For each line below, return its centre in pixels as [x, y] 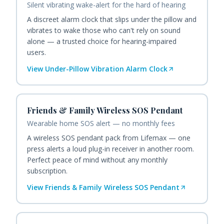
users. [36, 52]
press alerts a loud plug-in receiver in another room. [110, 149]
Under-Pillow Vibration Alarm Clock [106, 69]
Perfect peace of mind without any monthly [97, 160]
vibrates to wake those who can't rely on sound [104, 30]
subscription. [47, 171]
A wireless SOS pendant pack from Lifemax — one [109, 138]
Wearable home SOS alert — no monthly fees [101, 123]
